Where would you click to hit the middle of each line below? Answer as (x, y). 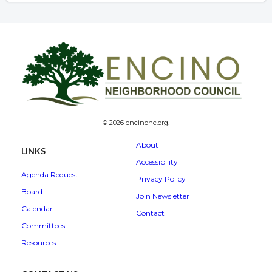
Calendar (37, 209)
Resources (39, 243)
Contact (150, 213)
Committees (43, 226)
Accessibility (157, 162)
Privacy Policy (161, 179)
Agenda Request (50, 175)
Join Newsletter (163, 196)
